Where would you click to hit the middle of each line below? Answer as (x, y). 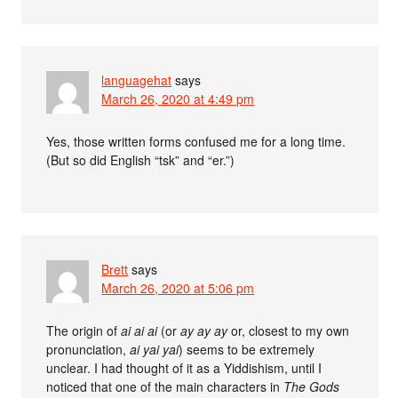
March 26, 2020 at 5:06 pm (178, 288)
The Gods (312, 387)
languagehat (137, 80)
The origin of (84, 331)
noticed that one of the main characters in (165, 387)
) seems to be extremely (247, 350)
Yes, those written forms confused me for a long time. (196, 142)
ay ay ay (204, 331)
